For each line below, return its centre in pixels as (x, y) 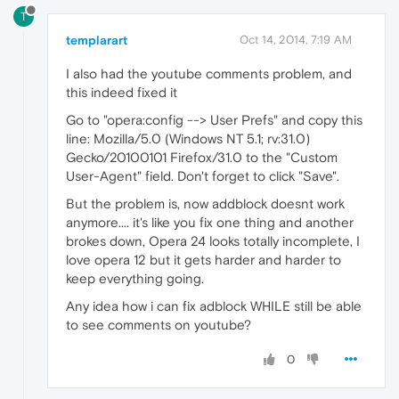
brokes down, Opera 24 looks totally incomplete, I (213, 240)
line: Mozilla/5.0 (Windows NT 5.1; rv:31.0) (188, 138)
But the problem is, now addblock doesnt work (205, 203)
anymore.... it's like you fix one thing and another (210, 222)
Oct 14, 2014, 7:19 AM (296, 39)
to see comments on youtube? (159, 324)
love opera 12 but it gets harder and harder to (204, 259)
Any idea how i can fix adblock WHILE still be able (214, 305)
